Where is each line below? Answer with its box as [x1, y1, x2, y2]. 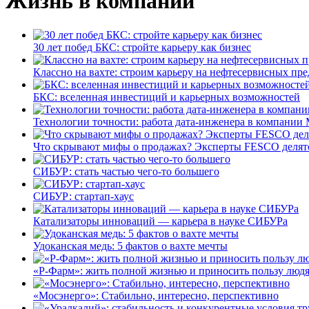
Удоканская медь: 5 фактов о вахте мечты [33, 239, 228, 252]
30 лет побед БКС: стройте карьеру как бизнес [33, 41, 251, 53]
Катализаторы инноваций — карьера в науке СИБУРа [33, 215, 288, 227]
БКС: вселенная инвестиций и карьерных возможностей [33, 90, 300, 103]
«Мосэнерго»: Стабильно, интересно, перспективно [33, 289, 279, 301]
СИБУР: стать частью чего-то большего [33, 165, 219, 177]
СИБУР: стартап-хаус [33, 190, 134, 202]
